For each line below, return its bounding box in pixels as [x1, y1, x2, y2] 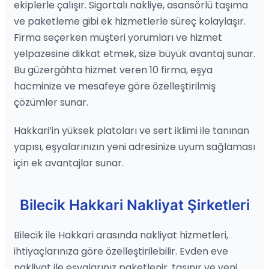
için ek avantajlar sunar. [14, 156, 124, 170]
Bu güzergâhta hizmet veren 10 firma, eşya [14, 62, 213, 77]
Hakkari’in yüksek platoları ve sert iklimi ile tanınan [14, 123, 249, 138]
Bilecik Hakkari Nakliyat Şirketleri [19, 196, 250, 214]
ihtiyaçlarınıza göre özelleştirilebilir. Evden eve [14, 244, 228, 258]
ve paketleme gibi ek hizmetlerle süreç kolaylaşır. [14, 14, 246, 28]
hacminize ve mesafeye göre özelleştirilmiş [14, 79, 216, 93]
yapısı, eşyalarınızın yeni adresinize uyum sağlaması [14, 139, 255, 154]
